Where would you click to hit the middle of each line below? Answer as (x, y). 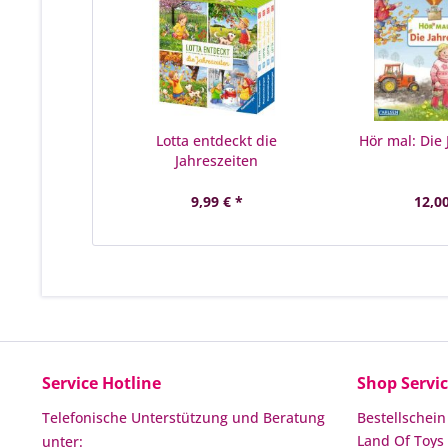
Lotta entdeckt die (217, 140)
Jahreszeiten (217, 160)
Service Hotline (101, 383)
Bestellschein (401, 417)
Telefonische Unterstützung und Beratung (183, 417)
